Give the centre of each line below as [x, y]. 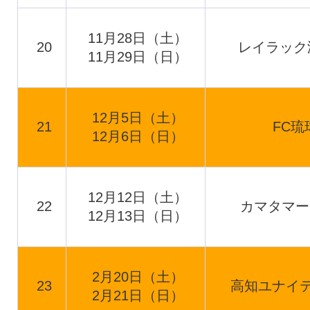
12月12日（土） [138, 197]
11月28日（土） [138, 38]
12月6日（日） [138, 136]
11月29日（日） [138, 57]
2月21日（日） [138, 295]
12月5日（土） [138, 118]
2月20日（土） [138, 277]
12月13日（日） [138, 216]
